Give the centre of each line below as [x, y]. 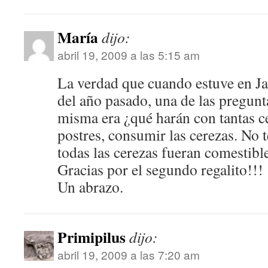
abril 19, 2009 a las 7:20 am [129, 255]
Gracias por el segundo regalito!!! [160, 169]
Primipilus [92, 237]
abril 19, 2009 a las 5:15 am [129, 55]
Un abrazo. [90, 187]
